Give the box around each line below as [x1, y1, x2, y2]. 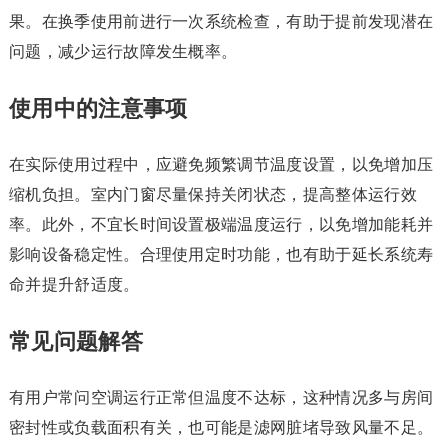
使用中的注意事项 [8, 96, 188, 121]
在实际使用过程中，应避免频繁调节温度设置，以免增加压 [8, 156, 434, 173]
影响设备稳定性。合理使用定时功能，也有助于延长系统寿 [8, 246, 434, 263]
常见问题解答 [8, 329, 143, 354]
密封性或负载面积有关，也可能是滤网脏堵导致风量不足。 [8, 419, 434, 436]
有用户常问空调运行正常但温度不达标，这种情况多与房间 [8, 389, 434, 406]
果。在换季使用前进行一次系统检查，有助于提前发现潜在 [8, 13, 434, 30]
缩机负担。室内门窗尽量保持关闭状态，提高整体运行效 [8, 186, 417, 203]
